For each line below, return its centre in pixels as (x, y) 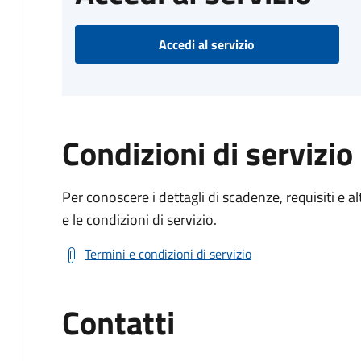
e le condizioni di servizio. (139, 220)
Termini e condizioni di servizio (168, 254)
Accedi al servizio (207, 44)
